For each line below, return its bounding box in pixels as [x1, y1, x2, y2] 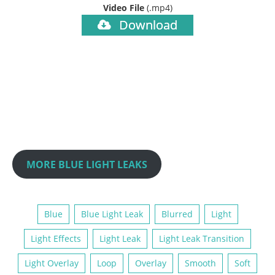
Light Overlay [25, 257, 79, 269]
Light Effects [31, 232, 81, 244]
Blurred [161, 207, 193, 220]
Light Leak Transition [159, 232, 244, 244]
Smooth [185, 257, 216, 269]
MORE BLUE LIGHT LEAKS [26, 157, 147, 171]
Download [116, 16, 177, 33]
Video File [103, 1, 147, 14]
